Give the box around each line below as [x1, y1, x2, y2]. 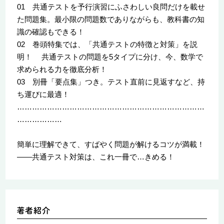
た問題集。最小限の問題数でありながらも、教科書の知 [16, 14, 204, 23]
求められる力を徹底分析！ [16, 64, 107, 73]
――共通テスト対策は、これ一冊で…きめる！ [16, 152, 174, 161]
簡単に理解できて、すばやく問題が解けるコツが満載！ [16, 139, 204, 148]
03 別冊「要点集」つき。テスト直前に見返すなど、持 [16, 77, 205, 86]
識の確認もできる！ [16, 27, 84, 36]
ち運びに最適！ [16, 89, 69, 98]
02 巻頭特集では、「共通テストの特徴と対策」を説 [16, 39, 197, 48]
